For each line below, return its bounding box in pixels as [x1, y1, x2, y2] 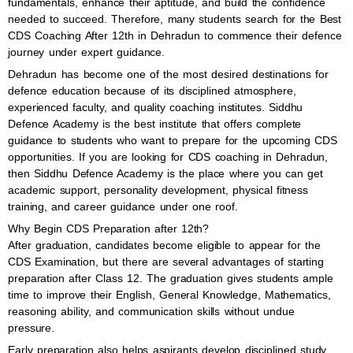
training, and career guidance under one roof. [8, 200, 238, 213]
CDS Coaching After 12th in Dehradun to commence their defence [8, 29, 342, 42]
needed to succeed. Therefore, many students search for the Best [8, 13, 342, 25]
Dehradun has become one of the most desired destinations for [8, 68, 329, 80]
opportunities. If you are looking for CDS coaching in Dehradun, [8, 150, 329, 163]
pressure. [8, 321, 55, 334]
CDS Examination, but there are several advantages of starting [8, 255, 325, 268]
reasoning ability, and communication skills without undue [8, 305, 295, 318]
